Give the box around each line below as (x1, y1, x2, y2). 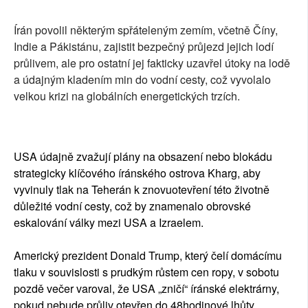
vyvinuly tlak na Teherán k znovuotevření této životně (14, 181, 269, 198)
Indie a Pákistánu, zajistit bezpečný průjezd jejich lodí (14, 38, 274, 55)
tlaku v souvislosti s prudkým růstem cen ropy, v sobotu (14, 264, 279, 280)
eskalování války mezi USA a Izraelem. (14, 214, 203, 231)
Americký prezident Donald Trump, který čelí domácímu (14, 247, 282, 264)
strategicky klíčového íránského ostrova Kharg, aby (14, 165, 261, 181)
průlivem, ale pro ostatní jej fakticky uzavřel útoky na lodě (14, 55, 290, 71)
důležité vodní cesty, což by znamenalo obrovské (14, 198, 251, 214)
